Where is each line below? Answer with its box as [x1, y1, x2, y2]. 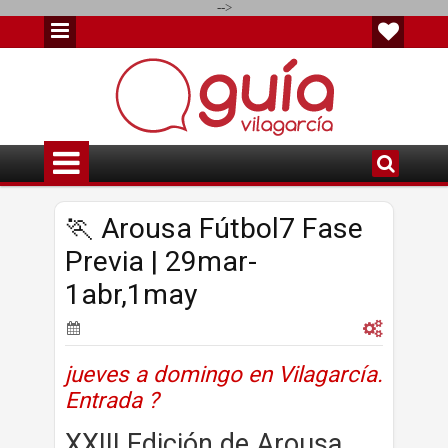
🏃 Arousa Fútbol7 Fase [65, 212, 363, 245]
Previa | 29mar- [65, 245, 257, 278]
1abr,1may [65, 278, 197, 311]
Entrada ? [65, 387, 159, 413]
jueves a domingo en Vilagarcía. [65, 361, 383, 387]
